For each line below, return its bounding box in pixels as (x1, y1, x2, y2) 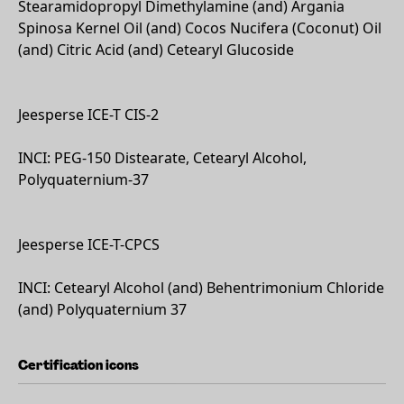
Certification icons (18, 357, 139, 373)
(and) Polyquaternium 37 (18, 299, 187, 319)
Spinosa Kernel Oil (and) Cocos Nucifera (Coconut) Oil (18, 18, 381, 38)
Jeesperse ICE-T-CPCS (18, 234, 160, 254)
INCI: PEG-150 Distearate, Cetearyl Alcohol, (18, 148, 307, 168)
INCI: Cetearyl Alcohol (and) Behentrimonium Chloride (18, 278, 384, 298)
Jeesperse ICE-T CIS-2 (18, 105, 159, 124)
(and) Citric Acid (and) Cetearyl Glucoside (18, 40, 294, 60)
